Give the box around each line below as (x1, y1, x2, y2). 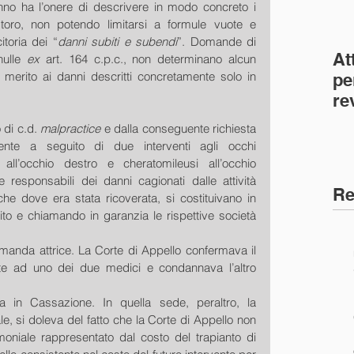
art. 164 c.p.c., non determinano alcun (45, 51, 257, 66)
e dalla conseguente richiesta (100, 121, 257, 136)
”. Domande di (177, 34, 257, 49)
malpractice (40, 121, 101, 136)
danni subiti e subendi (57, 34, 178, 49)
